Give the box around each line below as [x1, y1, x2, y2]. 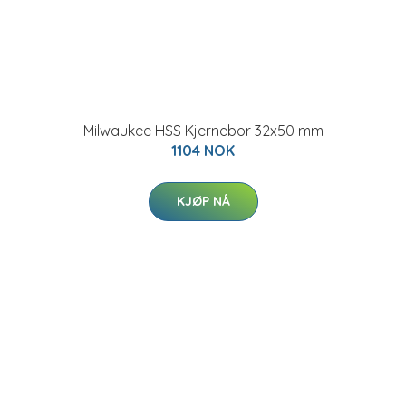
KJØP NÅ [176, 193, 230, 209]
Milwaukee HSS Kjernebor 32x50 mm [82, 121, 324, 140]
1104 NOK [171, 141, 235, 159]
